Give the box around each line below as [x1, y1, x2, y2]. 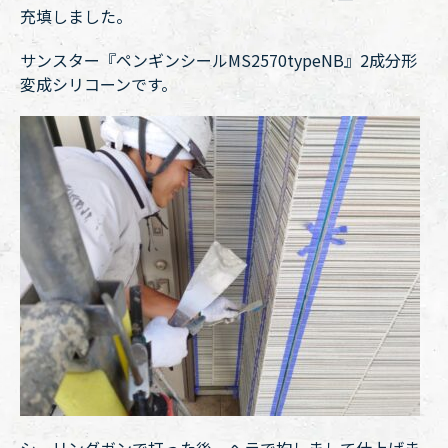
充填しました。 [20, 4, 132, 28]
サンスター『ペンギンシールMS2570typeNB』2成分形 [20, 48, 417, 72]
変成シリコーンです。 [20, 72, 177, 96]
